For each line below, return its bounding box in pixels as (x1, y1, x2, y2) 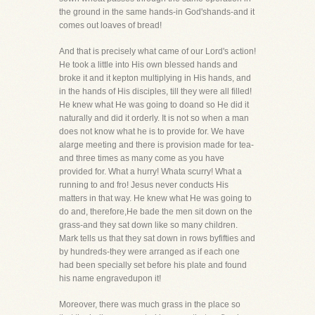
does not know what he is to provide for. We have (59, 127, 245, 136)
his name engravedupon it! (59, 274, 161, 283)
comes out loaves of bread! (59, 20, 162, 30)
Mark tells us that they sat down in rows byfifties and (59, 233, 255, 243)
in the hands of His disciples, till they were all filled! (59, 86, 252, 96)
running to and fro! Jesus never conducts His (59, 180, 229, 190)
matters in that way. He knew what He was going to (59, 193, 252, 203)
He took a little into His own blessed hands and (59, 60, 238, 70)
